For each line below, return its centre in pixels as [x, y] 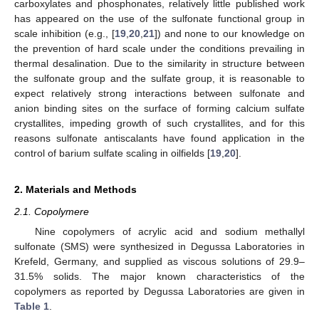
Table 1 [32, 306]
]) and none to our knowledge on [230, 33]
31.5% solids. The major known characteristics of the [159, 276]
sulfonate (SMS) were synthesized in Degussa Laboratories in [159, 246]
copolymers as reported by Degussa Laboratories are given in [159, 291]
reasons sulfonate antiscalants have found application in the [159, 138]
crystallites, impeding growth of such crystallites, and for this [159, 123]
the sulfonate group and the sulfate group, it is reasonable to [159, 78]
